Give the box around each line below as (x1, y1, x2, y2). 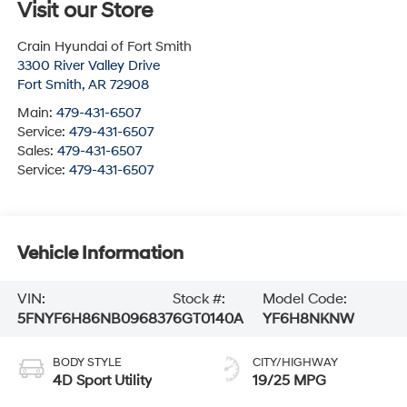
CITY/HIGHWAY (253, 354, 338, 370)
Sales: (16, 143, 57, 161)
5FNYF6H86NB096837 (16, 309, 173, 328)
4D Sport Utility (52, 371, 152, 390)
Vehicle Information (16, 242, 184, 264)
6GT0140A (172, 309, 243, 328)
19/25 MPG (253, 371, 326, 390)
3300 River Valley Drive (16, 57, 160, 75)
